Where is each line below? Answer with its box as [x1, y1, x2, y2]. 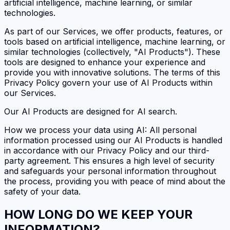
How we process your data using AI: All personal [4, 125, 197, 136]
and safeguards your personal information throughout [4, 166, 216, 177]
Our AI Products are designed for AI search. [4, 106, 177, 117]
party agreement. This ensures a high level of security [4, 156, 215, 166]
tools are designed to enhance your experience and [4, 57, 205, 68]
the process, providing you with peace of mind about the [4, 176, 225, 187]
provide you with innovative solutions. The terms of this [4, 67, 220, 78]
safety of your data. [4, 186, 81, 197]
